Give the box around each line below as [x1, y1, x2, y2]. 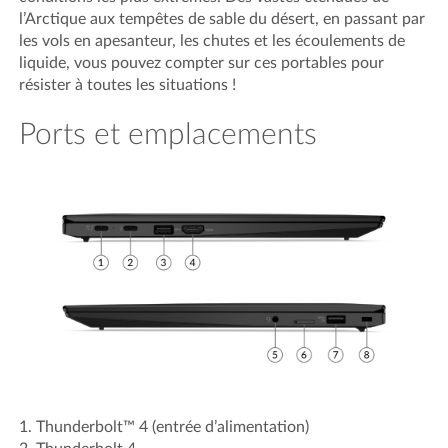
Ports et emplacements [19, 119, 318, 150]
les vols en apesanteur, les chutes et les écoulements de [19, 32, 406, 49]
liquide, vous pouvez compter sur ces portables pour [19, 54, 385, 71]
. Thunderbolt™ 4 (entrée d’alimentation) [28, 419, 310, 435]
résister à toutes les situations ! [19, 76, 237, 93]
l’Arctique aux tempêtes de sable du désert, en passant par [19, 10, 426, 27]
